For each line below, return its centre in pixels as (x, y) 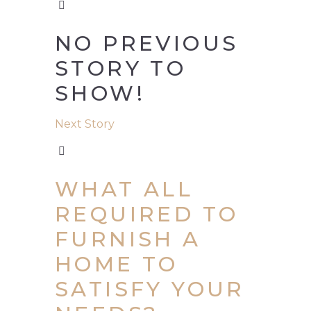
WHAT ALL (124, 190)
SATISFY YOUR (150, 289)
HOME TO (117, 264)
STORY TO (121, 69)
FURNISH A (128, 239)
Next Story (85, 124)
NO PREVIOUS (147, 44)
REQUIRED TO (147, 215)
